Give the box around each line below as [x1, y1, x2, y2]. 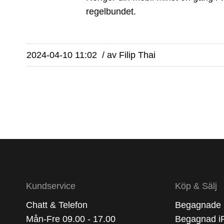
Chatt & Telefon [26, 200, 87, 210]
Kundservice [26, 181, 75, 191]
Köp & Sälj [174, 181, 217, 191]
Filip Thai [119, 50, 155, 60]
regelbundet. [86, 6, 136, 16]
